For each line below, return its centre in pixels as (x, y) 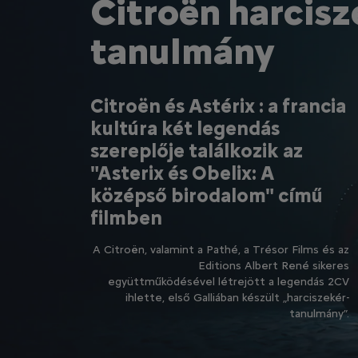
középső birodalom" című (207, 196)
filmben (127, 218)
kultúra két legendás (185, 129)
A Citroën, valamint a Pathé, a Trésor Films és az (221, 250)
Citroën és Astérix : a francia (219, 106)
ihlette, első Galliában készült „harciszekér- (238, 298)
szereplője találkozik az (197, 151)
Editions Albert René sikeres (274, 266)
